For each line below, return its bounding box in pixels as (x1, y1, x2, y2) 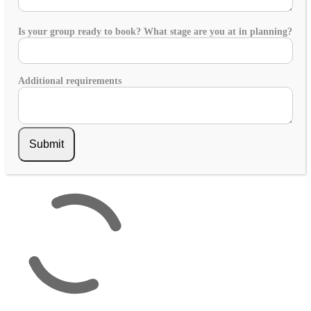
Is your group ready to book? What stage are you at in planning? (18, 26, 292, 37)
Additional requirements (18, 75, 121, 86)
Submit (29, 137, 64, 150)
